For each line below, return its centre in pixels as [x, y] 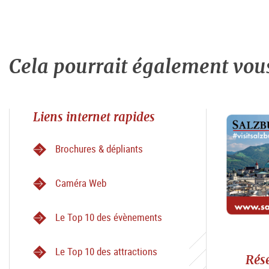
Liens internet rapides [94, 117]
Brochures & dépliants [99, 149]
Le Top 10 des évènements [109, 217]
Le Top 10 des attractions [106, 252]
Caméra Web [81, 183]
